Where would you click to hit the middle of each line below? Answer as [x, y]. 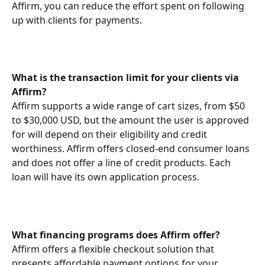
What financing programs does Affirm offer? [116, 235]
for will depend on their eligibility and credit [111, 135]
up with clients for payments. [77, 20]
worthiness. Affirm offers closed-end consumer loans [132, 149]
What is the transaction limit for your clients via [127, 78]
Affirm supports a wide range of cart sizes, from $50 [130, 106]
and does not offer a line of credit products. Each [122, 163]
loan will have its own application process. [106, 177]
